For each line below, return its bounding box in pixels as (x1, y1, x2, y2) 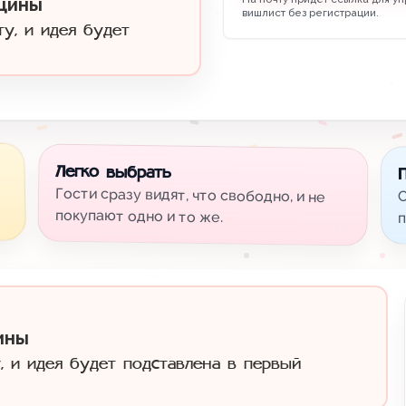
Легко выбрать (55, 162, 171, 183)
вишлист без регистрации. (242, 6, 380, 19)
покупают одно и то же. (54, 206, 223, 227)
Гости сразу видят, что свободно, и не (54, 184, 326, 206)
